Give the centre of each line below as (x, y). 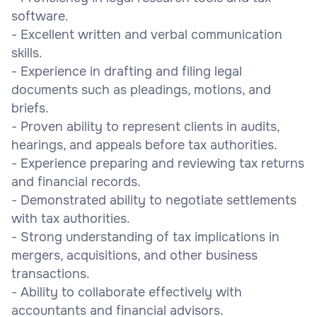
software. (40, 16)
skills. (27, 53)
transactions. (51, 273)
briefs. (30, 108)
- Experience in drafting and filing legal (127, 71)
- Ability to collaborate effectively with (127, 292)
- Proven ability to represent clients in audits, (145, 126)
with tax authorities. (71, 218)
